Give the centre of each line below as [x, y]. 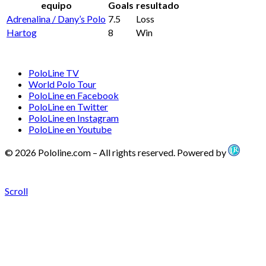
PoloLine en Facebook [74, 96]
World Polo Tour [62, 84]
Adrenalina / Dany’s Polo [56, 19]
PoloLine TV [54, 73]
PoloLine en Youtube [70, 129]
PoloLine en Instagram [74, 118]
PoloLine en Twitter [68, 107]
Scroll [16, 191]
